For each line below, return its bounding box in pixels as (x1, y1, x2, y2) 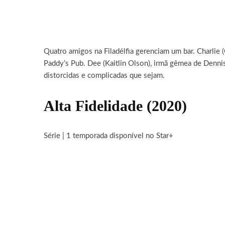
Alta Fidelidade (44, 97, 143, 114)
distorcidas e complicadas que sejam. (44, 72, 165, 79)
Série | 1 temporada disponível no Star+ (44, 132, 173, 140)
